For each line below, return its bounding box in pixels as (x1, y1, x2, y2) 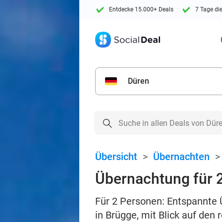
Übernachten (153, 151, 210, 163)
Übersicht (95, 151, 137, 163)
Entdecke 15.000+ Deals (109, 6, 173, 13)
